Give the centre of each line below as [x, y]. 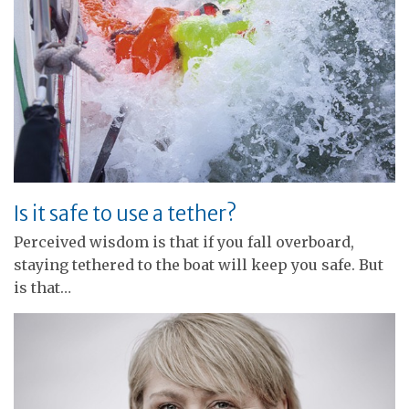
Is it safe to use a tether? [125, 213]
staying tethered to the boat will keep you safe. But [199, 264]
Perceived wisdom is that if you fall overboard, [184, 241]
